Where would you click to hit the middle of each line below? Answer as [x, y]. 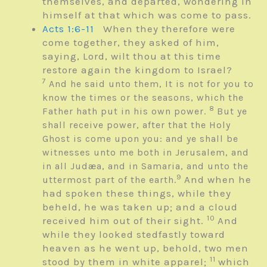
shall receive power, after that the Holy [136, 125]
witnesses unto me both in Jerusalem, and [146, 153]
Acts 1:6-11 [68, 29]
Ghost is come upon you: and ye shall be [140, 139]
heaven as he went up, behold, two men [145, 248]
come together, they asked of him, [131, 43]
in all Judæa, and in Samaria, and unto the [145, 166]
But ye [232, 111]
